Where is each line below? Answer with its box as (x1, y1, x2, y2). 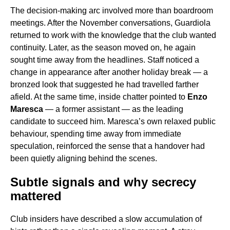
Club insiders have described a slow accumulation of (10, 215, 202, 224)
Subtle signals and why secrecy (10, 175, 196, 189)
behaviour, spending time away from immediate (10, 129, 181, 139)
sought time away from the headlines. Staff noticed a (10, 55, 199, 65)
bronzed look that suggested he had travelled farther (10, 80, 199, 89)
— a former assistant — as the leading (43, 105, 183, 114)
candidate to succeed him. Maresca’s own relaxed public (10, 117, 216, 126)
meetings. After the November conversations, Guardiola (10, 18, 210, 28)
